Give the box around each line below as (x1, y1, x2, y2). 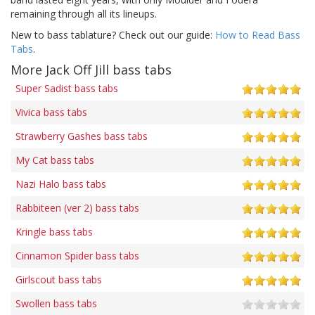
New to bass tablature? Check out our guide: (11, 27, 215, 41)
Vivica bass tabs (15, 105, 87, 119)
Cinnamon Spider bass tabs (15, 248, 139, 262)
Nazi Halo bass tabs (15, 176, 106, 191)
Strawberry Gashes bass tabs (15, 129, 148, 143)
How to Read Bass (215, 27, 300, 41)
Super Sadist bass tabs (15, 81, 118, 95)
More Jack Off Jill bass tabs (11, 60, 172, 78)
